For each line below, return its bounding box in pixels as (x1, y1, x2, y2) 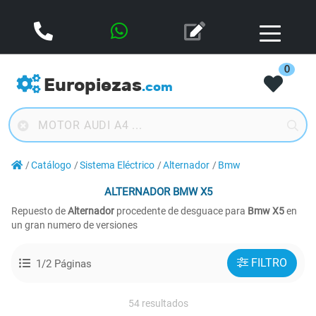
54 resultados (128, 298, 188, 309)
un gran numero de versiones (11, 219, 138, 231)
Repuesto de (11, 205, 68, 217)
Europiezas (44, 74, 142, 96)
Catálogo (31, 159, 71, 171)
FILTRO (251, 256, 287, 269)
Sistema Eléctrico (80, 159, 154, 171)
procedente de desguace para (116, 205, 248, 217)
